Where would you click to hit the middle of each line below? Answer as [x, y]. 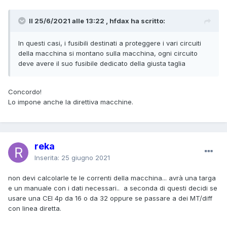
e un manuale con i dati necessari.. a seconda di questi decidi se [113, 188]
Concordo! [25, 91]
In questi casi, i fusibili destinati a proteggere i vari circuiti [110, 43]
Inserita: [48, 157]
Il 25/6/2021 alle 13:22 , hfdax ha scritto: [97, 21]
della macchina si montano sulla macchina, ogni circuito [108, 53]
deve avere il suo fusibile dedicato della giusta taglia [102, 63]
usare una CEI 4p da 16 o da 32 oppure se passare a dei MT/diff [110, 198]
